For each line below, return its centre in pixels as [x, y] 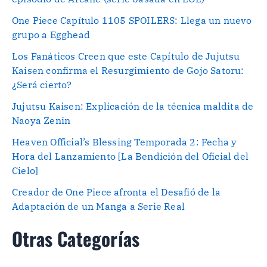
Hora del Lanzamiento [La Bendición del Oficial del [131, 156]
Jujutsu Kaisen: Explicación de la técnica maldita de [133, 106]
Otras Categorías [76, 238]
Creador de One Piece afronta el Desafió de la [117, 192]
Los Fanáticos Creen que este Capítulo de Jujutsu [126, 56]
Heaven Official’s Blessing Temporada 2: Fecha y [125, 142]
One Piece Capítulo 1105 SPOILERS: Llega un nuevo [132, 20]
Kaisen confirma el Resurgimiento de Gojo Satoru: [128, 70]
